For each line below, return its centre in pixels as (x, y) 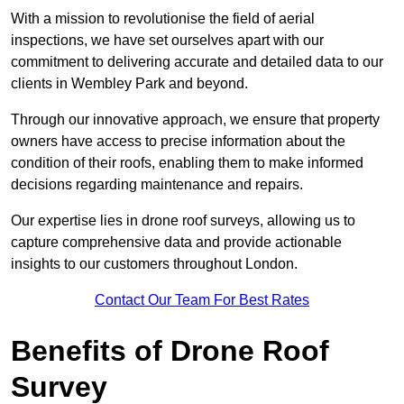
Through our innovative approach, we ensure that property (195, 120)
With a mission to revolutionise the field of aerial (163, 19)
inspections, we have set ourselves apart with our (167, 41)
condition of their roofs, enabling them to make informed (187, 163)
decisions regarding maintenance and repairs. (157, 185)
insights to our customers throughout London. (154, 264)
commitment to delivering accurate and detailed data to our (197, 62)
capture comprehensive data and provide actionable (176, 243)
